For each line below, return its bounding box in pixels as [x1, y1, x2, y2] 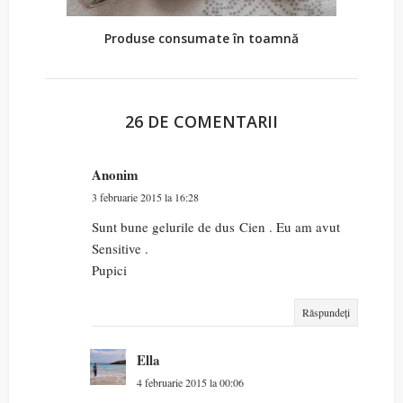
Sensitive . [92, 239, 148, 258]
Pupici [92, 261, 127, 280]
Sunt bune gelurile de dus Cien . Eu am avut [92, 218, 340, 237]
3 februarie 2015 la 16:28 [92, 190, 199, 205]
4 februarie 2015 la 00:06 [137, 375, 244, 390]
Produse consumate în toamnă [104, 30, 299, 48]
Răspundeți [302, 305, 350, 320]
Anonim [92, 165, 139, 185]
